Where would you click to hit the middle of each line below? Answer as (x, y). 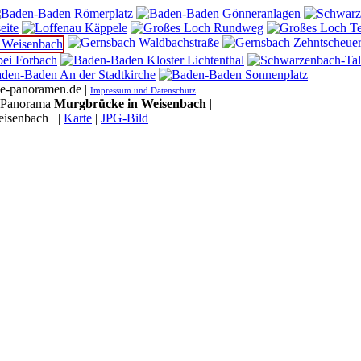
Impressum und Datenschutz (143, 90)
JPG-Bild (124, 118)
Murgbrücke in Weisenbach (130, 104)
